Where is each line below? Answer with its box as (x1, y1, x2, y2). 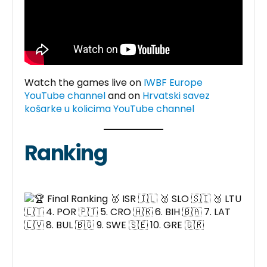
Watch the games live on (24, 75, 144, 89)
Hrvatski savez (142, 88, 210, 103)
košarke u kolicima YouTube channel (24, 101, 194, 116)
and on (108, 88, 142, 103)
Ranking (24, 138, 107, 167)
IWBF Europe (144, 75, 203, 89)
